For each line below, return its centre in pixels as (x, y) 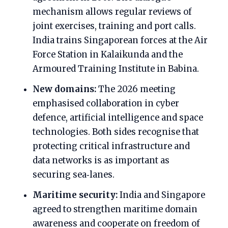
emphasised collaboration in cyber (106, 104)
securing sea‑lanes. (74, 175)
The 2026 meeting (136, 90)
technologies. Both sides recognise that (116, 132)
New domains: (64, 90)
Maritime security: (75, 195)
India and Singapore (161, 195)
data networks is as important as (101, 161)
